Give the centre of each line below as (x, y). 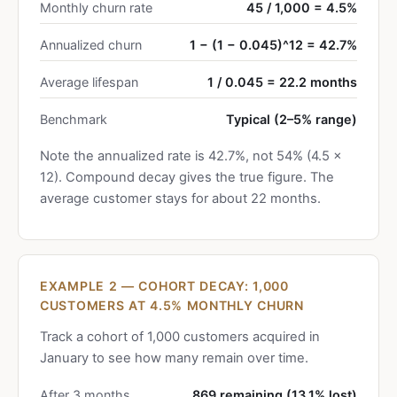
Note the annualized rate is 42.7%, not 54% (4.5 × (191, 156)
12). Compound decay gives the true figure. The (187, 177)
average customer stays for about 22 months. (180, 198)
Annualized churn (91, 45)
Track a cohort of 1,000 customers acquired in (180, 337)
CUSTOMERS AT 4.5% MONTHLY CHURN (172, 305)
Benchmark (74, 119)
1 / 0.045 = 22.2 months (282, 82)
